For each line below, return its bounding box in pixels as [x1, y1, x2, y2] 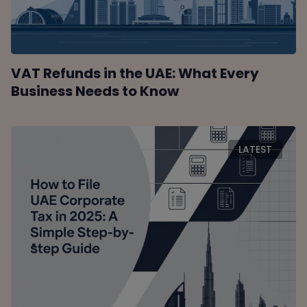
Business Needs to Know [11, 81, 180, 101]
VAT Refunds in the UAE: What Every [11, 63, 260, 83]
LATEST [238, 142, 272, 156]
